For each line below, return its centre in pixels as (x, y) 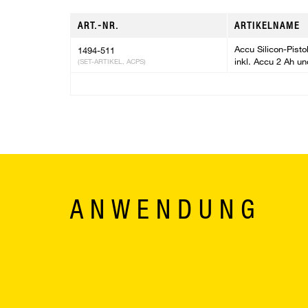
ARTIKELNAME (267, 25)
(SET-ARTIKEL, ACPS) (112, 61)
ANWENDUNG (166, 209)
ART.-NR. (98, 25)
